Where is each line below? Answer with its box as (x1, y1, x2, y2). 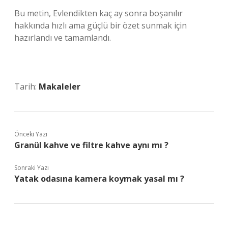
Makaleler (39, 81, 80, 92)
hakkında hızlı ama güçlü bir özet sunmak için (14, 20, 187, 31)
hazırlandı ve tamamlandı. (14, 32, 111, 43)
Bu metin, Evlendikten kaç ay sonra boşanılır (14, 8, 183, 19)
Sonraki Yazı (14, 163, 49, 172)
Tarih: (14, 81, 39, 92)
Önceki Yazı (14, 130, 47, 138)
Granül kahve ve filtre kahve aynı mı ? (14, 139, 168, 151)
